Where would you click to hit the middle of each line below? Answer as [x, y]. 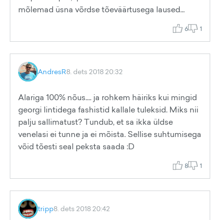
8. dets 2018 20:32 [95, 71]
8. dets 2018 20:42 [82, 208]
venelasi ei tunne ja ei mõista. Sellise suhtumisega [110, 134]
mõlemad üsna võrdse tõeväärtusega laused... [101, 9]
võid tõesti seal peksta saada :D [76, 146]
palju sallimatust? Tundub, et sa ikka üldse [96, 122]
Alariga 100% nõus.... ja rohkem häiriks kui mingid [108, 97]
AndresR [52, 71]
